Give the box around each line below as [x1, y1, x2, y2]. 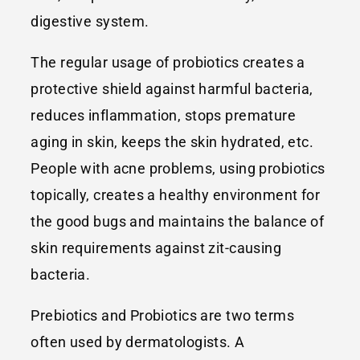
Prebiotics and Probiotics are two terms [31, 306, 294, 324]
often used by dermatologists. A [31, 333, 245, 350]
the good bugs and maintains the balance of [31, 212, 325, 230]
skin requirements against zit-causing [31, 239, 282, 256]
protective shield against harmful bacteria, [31, 80, 313, 97]
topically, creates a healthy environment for [31, 186, 321, 203]
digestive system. [31, 12, 149, 30]
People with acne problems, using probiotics [31, 159, 325, 177]
